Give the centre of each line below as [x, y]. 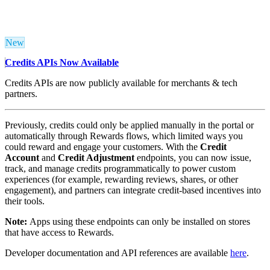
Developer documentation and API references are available [118, 253]
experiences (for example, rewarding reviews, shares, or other [121, 180]
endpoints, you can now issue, [194, 158]
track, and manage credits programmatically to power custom [120, 169]
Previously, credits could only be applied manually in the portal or [129, 125]
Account [23, 158]
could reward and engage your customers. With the [102, 147]
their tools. [27, 201]
